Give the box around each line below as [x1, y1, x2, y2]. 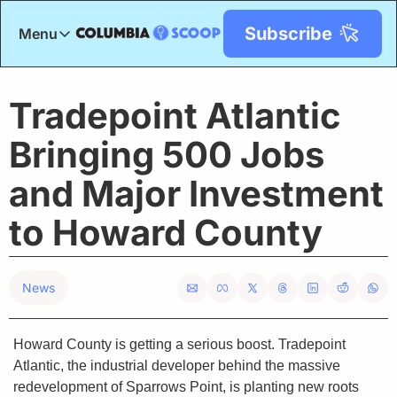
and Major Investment [9, 172, 384, 215]
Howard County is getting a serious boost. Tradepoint [13, 337, 346, 352]
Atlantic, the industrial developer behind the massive [13, 358, 340, 373]
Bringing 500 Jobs [9, 133, 324, 176]
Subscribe [245, 23, 332, 44]
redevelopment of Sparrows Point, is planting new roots [13, 379, 359, 394]
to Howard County [9, 211, 323, 254]
